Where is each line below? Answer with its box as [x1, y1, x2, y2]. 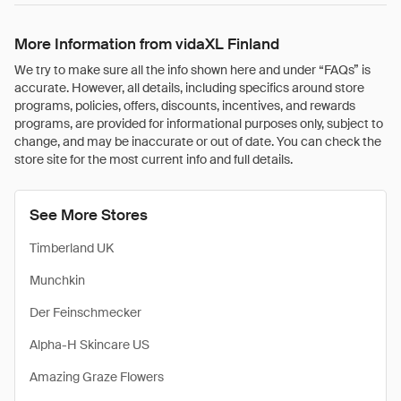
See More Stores [30, 205, 148, 225]
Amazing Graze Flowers [30, 369, 164, 385]
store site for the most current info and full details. [14, 151, 293, 167]
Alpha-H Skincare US [30, 337, 149, 353]
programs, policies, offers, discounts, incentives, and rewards [14, 98, 355, 114]
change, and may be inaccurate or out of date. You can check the [14, 133, 381, 149]
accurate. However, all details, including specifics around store [14, 80, 364, 96]
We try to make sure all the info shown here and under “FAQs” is [14, 62, 371, 78]
